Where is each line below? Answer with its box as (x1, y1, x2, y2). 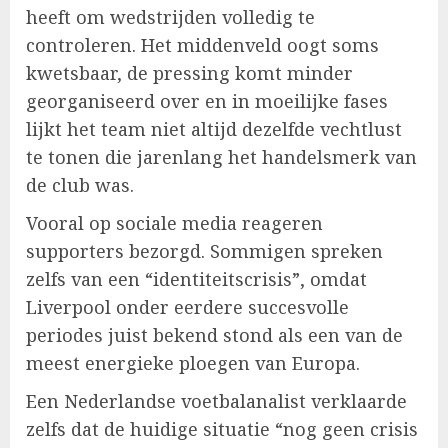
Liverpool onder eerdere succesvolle (26, 294, 349, 319)
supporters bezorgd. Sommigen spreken (26, 238, 383, 263)
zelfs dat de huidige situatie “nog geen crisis (26, 416, 418, 441)
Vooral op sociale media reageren (26, 210, 323, 235)
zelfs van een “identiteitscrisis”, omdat (26, 266, 367, 291)
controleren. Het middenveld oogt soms (26, 32, 379, 57)
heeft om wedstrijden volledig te (26, 4, 315, 29)
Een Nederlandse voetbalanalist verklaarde (26, 388, 407, 413)
